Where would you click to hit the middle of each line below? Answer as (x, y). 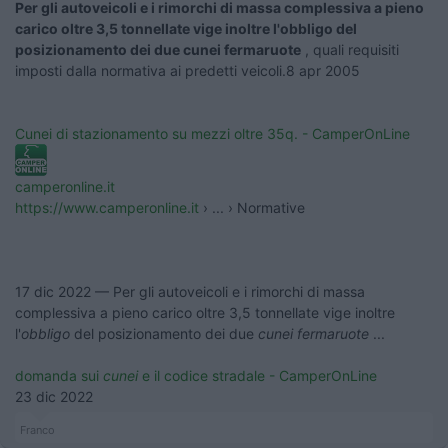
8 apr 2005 (323, 70)
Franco (37, 429)
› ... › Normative (254, 207)
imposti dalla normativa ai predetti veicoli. (150, 70)
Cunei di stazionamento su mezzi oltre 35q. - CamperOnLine (212, 133)
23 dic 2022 (54, 396)
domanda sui (57, 375)
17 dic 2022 (53, 291)
